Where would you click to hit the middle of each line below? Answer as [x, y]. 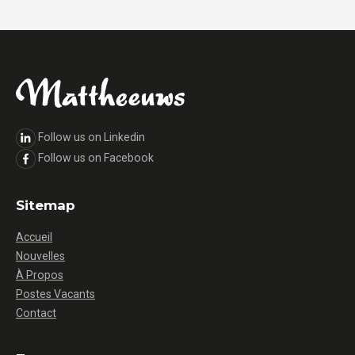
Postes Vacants [55, 294]
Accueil [34, 237]
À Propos [40, 275]
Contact [36, 313]
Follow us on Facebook [96, 157]
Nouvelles [40, 256]
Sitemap [46, 205]
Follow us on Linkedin [92, 137]
